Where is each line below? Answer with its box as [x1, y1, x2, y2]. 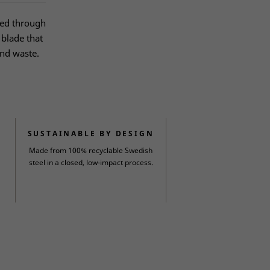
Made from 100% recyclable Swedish [29, 145, 152, 155]
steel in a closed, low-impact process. [28, 157, 153, 168]
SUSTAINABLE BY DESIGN [27, 128, 154, 139]
